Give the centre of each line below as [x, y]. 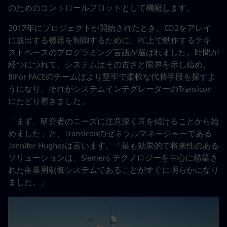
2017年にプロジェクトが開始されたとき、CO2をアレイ [110, 28]
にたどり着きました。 [49, 101]
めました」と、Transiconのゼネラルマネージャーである [110, 134]
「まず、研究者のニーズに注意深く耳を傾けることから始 [113, 121]
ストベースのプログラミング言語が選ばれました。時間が [113, 52]
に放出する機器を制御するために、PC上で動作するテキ [110, 40]
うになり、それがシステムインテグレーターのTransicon [110, 89]
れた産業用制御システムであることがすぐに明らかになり [113, 170]
